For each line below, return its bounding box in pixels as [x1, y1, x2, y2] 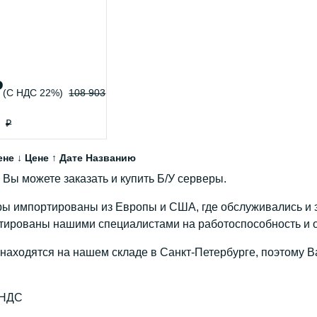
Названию [86, 152, 136, 163]
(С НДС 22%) [3, 87, 64, 98]
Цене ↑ [25, 152, 57, 163]
